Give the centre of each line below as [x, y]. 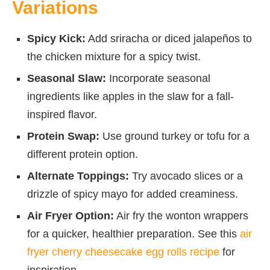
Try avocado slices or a [186, 176]
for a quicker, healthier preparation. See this [133, 234]
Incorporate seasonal [158, 78]
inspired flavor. [62, 114]
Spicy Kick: [56, 38]
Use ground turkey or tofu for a [174, 136]
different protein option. [83, 154]
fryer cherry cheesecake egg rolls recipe [123, 252]
